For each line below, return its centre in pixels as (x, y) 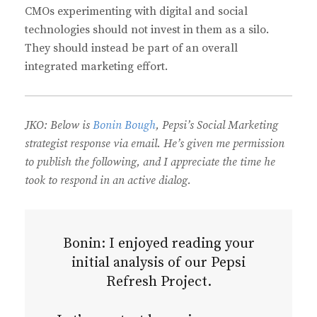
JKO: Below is (59, 126)
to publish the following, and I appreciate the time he (150, 162)
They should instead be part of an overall (131, 48)
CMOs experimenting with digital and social (136, 12)
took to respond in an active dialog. (108, 181)
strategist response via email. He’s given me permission (155, 144)
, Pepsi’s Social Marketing (217, 126)
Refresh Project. (158, 282)
